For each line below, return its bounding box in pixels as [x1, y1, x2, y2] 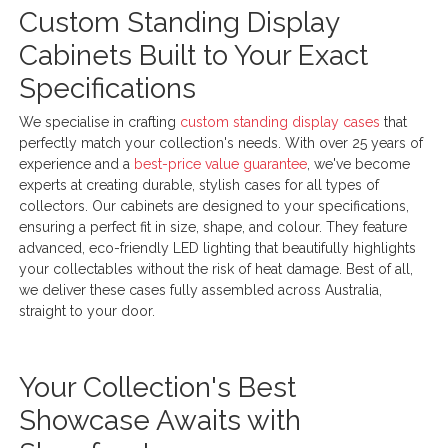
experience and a [19, 155, 135, 172]
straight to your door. [19, 302, 160, 319]
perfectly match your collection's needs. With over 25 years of [19, 134, 424, 151]
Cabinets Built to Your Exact [19, 38, 369, 72]
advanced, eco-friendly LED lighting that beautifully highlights [19, 239, 417, 256]
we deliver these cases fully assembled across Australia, [19, 281, 383, 298]
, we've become [307, 155, 411, 172]
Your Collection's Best [19, 370, 297, 404]
